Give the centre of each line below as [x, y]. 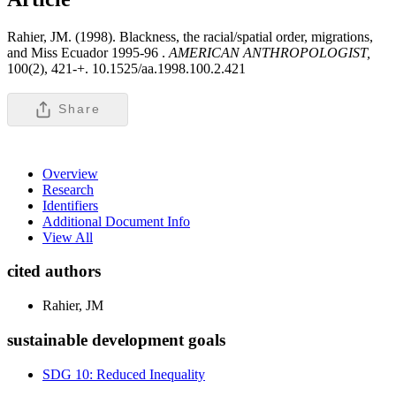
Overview [70, 173]
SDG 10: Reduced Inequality [124, 374]
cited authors [54, 271]
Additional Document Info [116, 221]
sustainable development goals [116, 339]
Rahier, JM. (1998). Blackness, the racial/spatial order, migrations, [190, 36]
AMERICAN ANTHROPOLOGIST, [268, 52]
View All [68, 237]
